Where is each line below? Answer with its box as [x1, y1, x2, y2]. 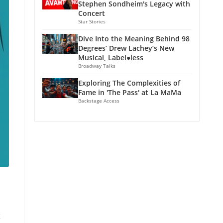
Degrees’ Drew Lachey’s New [78, 43, 174, 53]
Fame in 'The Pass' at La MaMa [78, 87, 181, 97]
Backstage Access [78, 97, 119, 104]
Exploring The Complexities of [78, 78, 180, 88]
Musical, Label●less [78, 52, 143, 62]
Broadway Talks [78, 62, 115, 69]
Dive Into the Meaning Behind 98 [78, 33, 190, 43]
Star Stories [78, 17, 106, 25]
